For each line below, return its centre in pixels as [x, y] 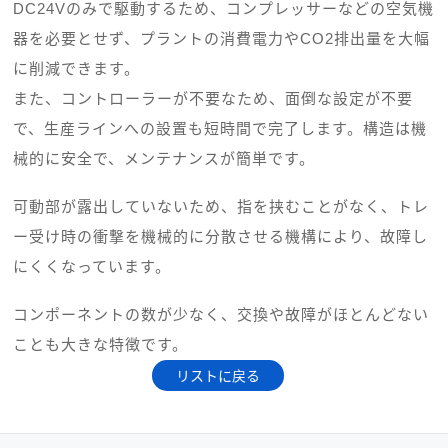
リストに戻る [217, 375]
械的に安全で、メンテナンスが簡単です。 [164, 158]
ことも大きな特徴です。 [101, 344]
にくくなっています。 [92, 266]
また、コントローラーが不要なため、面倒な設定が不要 [213, 98]
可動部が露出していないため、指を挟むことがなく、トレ [221, 206]
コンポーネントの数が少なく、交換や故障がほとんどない [221, 314]
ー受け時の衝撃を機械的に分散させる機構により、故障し [221, 236]
